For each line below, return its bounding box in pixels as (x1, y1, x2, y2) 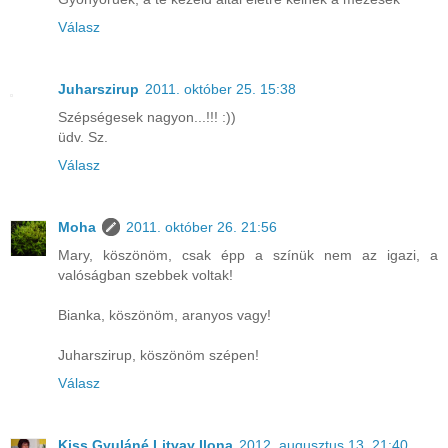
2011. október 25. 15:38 (145, 81, 296, 98)
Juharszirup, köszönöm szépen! (58, 347, 259, 364)
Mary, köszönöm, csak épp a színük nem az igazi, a (58, 247, 438, 264)
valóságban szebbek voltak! (58, 267, 233, 284)
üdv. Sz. (58, 129, 108, 146)
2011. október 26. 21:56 (126, 219, 277, 236)
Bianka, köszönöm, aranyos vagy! (58, 307, 271, 324)
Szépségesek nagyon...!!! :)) (58, 109, 236, 126)
